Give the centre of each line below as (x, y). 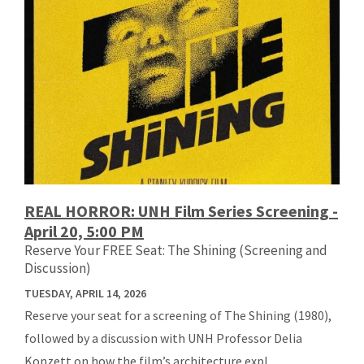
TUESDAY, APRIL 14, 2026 (85, 293)
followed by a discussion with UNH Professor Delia (163, 338)
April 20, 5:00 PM (84, 231)
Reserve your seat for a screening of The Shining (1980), (178, 315)
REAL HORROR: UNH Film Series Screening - (181, 210)
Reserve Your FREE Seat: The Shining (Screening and (176, 250)
